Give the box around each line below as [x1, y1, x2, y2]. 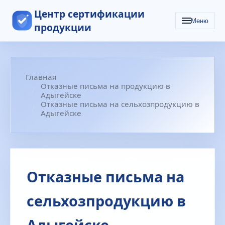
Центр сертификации [34, 7, 145, 21]
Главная [26, 72, 56, 82]
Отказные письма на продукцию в [41, 81, 170, 91]
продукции [34, 21, 91, 34]
